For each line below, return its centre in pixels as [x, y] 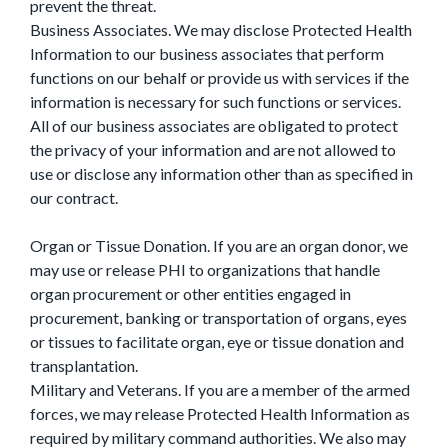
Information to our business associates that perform [207, 53]
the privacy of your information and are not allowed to [213, 149]
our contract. [74, 197]
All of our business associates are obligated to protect [214, 125]
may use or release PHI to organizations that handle [205, 269]
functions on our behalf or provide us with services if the [219, 77]
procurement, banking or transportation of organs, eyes [218, 317]
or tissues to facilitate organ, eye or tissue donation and [217, 341]
